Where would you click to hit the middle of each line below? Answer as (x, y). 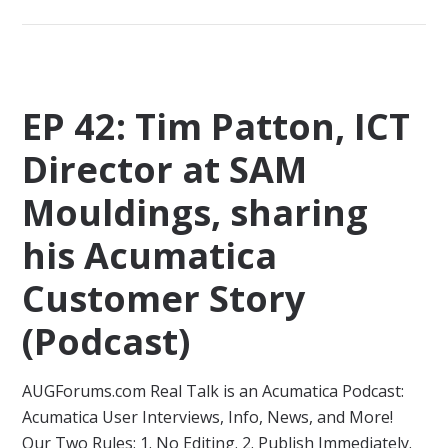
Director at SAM (165, 169)
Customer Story (164, 298)
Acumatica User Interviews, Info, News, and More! (208, 417)
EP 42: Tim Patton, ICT (216, 126)
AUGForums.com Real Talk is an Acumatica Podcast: (213, 391)
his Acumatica (150, 255)
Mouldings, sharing (195, 212)
